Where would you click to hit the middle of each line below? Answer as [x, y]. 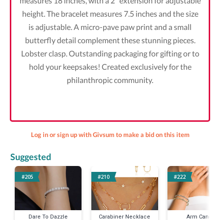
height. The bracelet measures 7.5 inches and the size [110, 14]
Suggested [30, 156]
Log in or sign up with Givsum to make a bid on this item [110, 135]
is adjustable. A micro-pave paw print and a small [110, 27]
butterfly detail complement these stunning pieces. [110, 40]
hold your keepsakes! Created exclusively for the [110, 67]
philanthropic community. [110, 80]
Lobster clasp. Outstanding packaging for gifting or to [110, 53]
